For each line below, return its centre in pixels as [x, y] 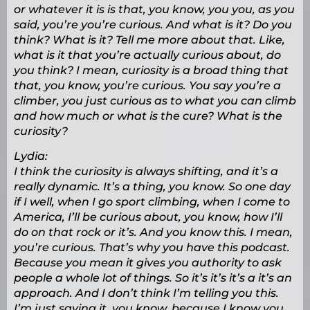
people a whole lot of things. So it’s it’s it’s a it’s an [153, 278]
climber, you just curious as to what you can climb [155, 101]
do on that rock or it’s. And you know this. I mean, [153, 232]
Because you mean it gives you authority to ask [148, 263]
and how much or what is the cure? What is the [148, 116]
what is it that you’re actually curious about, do [147, 55]
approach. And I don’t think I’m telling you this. [146, 293]
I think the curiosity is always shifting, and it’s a [146, 172]
